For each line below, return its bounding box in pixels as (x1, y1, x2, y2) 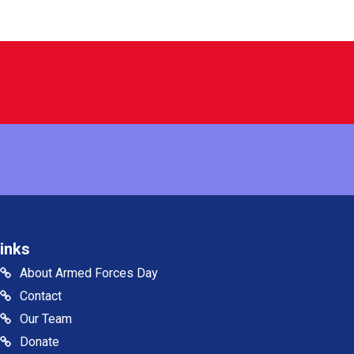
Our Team (20, 311, 73, 327)
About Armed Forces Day (20, 265, 159, 281)
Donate (20, 334, 60, 350)
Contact (20, 288, 62, 304)
